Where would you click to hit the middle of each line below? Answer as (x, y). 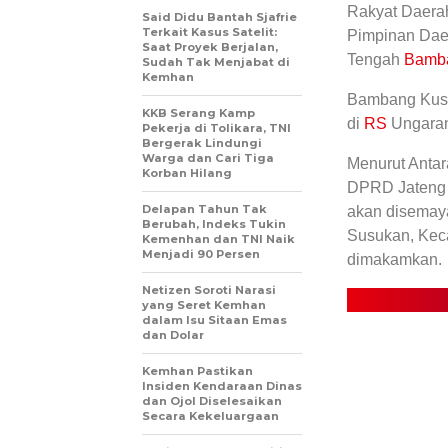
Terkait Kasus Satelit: (209, 32)
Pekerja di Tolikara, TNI (216, 128)
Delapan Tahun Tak (204, 209)
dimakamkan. (394, 259)
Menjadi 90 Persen (201, 254)
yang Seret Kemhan (204, 305)
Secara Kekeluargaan (210, 416)
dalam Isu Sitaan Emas (214, 320)
